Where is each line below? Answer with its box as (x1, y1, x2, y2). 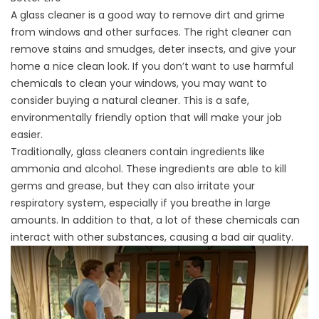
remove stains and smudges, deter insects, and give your (11, 42, 296, 57)
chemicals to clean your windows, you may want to (11, 76, 267, 91)
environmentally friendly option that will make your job (11, 110, 282, 125)
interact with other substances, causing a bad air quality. (11, 230, 293, 245)
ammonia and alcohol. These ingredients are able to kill (11, 162, 286, 177)
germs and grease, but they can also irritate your (11, 179, 255, 194)
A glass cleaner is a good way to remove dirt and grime (11, 8, 285, 23)
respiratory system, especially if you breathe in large (11, 196, 271, 211)
